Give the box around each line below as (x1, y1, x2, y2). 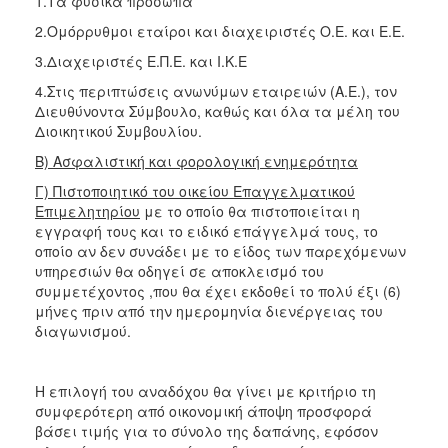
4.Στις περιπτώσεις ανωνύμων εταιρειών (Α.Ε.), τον (35, 80, 397, 101)
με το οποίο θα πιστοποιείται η (140, 200, 360, 221)
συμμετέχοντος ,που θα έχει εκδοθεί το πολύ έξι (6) (35, 280, 401, 301)
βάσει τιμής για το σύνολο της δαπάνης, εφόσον (35, 420, 378, 441)
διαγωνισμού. (35, 320, 131, 341)
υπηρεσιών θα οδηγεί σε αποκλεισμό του (35, 260, 324, 281)
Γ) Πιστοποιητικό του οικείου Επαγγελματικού (35, 180, 355, 201)
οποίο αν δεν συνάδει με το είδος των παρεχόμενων (35, 240, 406, 261)
